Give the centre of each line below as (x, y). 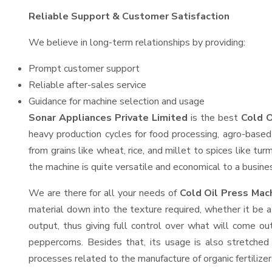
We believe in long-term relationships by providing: (137, 42)
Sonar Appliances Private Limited (108, 118)
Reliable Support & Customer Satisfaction (129, 16)
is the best (214, 118)
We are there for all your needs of (104, 193)
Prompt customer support (84, 69)
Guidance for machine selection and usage (117, 101)
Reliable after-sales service (87, 85)
